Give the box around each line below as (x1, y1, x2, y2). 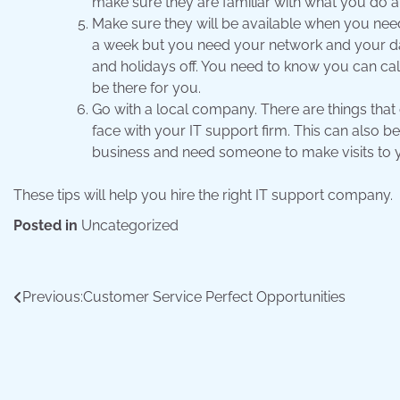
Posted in (13, 217, 81, 235)
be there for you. (92, 79, 201, 97)
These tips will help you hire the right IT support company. (13, 187, 393, 204)
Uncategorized (81, 217, 179, 235)
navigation (12, 321, 121, 347)
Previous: (22, 288, 83, 306)
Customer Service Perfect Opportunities (83, 288, 346, 306)
